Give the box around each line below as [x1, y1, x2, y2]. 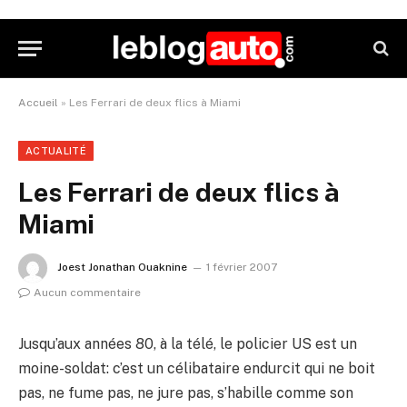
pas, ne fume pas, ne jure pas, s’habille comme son [18, 384, 353, 402]
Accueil [18, 96, 58, 109]
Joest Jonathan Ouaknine [57, 261, 187, 274]
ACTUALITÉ [25, 145, 86, 156]
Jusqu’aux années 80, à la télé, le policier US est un [18, 335, 357, 352]
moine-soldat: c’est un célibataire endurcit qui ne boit [18, 360, 375, 377]
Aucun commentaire [34, 286, 141, 299]
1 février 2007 [206, 261, 277, 274]
